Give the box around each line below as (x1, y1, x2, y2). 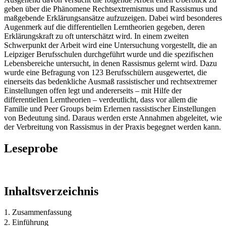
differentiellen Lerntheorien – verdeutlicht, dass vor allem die (4, 95, 197, 104)
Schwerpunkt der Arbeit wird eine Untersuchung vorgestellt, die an (4, 40, 217, 49)
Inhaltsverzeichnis (4, 184, 98, 198)
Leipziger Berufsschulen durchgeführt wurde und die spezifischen (4, 49, 213, 59)
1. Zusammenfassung (4, 208, 72, 217)
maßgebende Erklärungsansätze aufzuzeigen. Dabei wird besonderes (4, 13, 222, 22)
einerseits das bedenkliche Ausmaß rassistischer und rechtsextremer (4, 77, 217, 86)
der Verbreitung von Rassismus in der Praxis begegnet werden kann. (4, 122, 221, 131)
